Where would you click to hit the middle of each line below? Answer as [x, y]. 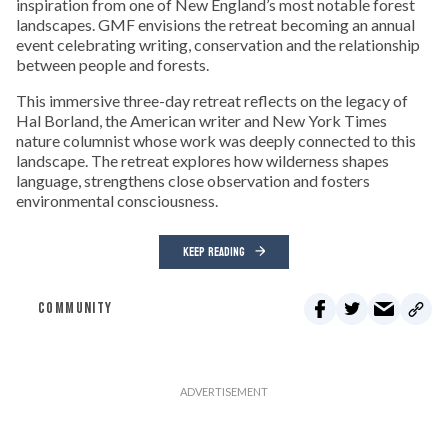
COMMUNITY [75, 309]
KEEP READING [214, 252]
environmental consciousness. [117, 201]
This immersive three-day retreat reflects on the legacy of [212, 101]
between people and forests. [112, 65]
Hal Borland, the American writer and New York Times [201, 121]
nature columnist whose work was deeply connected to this [216, 141]
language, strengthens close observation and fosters [193, 181]
